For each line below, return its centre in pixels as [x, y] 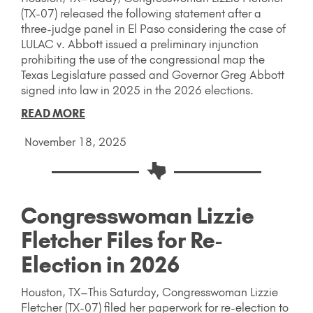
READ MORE [53, 114]
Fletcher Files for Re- [122, 240]
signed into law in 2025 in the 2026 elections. [137, 90]
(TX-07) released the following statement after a [141, 14]
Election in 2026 [100, 264]
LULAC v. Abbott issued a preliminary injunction [140, 44]
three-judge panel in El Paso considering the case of [153, 29]
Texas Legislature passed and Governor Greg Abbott [153, 75]
